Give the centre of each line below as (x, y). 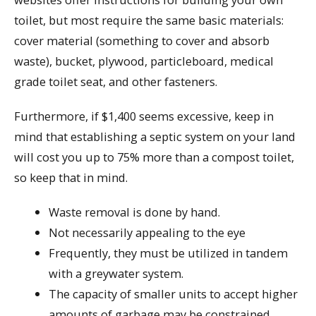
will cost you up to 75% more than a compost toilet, (154, 157)
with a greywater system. (116, 273)
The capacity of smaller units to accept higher (174, 293)
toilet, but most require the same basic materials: (149, 20)
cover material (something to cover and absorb (142, 41)
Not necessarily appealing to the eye (147, 232)
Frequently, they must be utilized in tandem (169, 253)
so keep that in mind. (71, 177)
